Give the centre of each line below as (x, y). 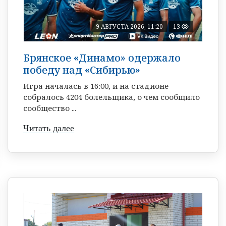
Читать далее (49, 128)
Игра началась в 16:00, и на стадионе (96, 86)
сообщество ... (50, 108)
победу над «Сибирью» (82, 70)
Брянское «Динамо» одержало (102, 58)
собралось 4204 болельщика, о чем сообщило (111, 97)
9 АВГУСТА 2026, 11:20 (129, 26)
